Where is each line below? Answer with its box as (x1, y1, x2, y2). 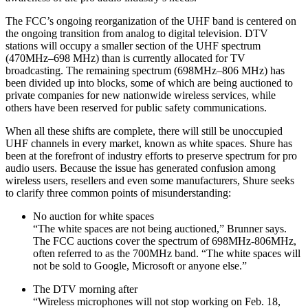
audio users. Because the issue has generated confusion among (5, 162, 276, 174)
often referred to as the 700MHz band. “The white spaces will (33, 247, 300, 259)
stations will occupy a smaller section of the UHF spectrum (5, 39, 261, 52)
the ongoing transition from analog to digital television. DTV (5, 27, 268, 39)
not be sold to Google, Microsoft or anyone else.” (33, 259, 247, 272)
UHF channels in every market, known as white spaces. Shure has (5, 137, 292, 149)
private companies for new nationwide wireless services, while (5, 89, 276, 101)
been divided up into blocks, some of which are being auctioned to (5, 76, 293, 89)
